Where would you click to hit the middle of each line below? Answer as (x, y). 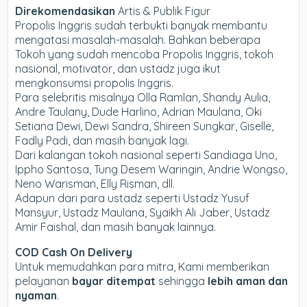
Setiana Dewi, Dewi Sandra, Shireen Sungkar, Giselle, (145, 126)
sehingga (182, 281)
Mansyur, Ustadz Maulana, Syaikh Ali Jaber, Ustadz (143, 213)
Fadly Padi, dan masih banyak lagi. (102, 141)
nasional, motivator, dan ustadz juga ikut (118, 69)
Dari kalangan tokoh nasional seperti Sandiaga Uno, (146, 155)
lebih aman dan (248, 281)
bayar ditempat (114, 281)
